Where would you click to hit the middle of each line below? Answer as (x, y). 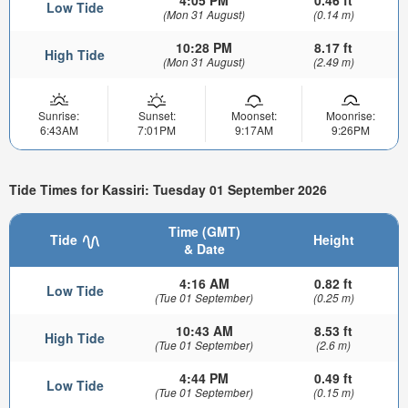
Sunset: (157, 116)
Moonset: (254, 116)
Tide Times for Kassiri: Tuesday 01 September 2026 (168, 189)
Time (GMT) (204, 232)
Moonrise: (350, 116)
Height (333, 240)
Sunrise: (59, 116)
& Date (204, 249)
